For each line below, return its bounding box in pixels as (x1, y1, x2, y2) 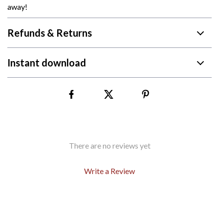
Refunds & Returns (7, 27, 92, 39)
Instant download (7, 57, 86, 68)
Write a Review (84, 166, 135, 175)
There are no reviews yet (68, 141, 151, 150)
